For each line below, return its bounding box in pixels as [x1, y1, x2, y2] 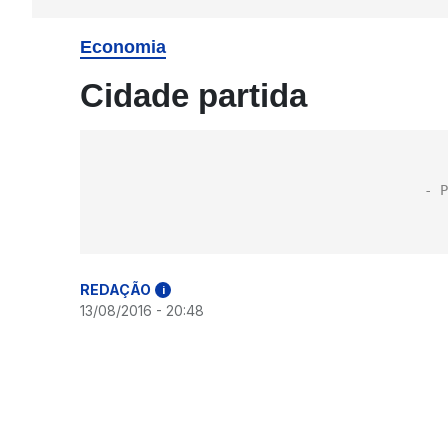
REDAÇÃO [80, 281, 151, 298]
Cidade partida [80, 77, 307, 114]
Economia [80, 37, 166, 57]
